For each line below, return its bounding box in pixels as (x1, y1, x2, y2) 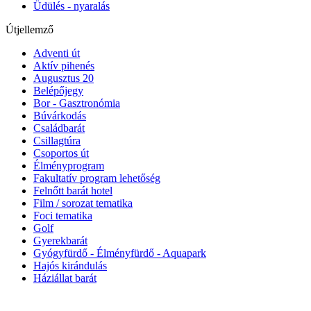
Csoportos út (33, 147, 89, 160)
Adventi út (33, 47, 80, 60)
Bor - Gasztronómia (33, 97, 120, 110)
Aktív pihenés (33, 60, 94, 72)
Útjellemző (6, 24, 53, 36)
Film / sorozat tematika (33, 197, 133, 210)
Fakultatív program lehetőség (33, 172, 160, 185)
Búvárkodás (33, 110, 86, 122)
